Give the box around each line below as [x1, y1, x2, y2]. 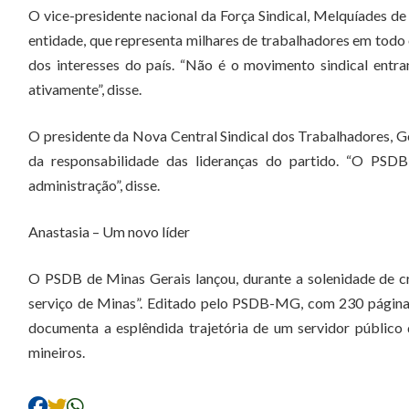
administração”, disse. [28, 176, 160, 194]
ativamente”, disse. [28, 80, 142, 98]
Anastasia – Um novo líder [28, 223, 190, 240]
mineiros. [28, 343, 85, 361]
